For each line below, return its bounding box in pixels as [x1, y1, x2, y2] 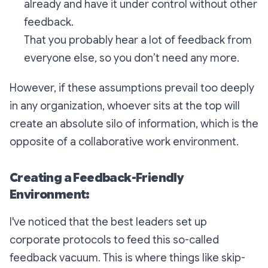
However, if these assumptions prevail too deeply [10, 81, 254, 95]
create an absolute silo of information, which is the [10, 117, 258, 130]
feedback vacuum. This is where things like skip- [10, 251, 245, 264]
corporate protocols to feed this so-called [10, 233, 219, 246]
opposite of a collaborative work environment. [10, 135, 239, 148]
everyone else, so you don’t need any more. [24, 51, 239, 65]
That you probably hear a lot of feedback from [24, 33, 252, 47]
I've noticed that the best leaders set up [10, 215, 207, 229]
